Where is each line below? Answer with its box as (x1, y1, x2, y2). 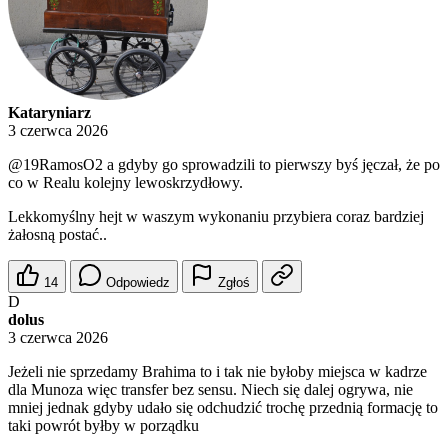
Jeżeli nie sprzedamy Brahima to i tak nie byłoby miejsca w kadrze (8, 363, 427, 381)
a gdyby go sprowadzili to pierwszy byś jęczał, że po (103, 156, 440, 174)
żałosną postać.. (8, 226, 107, 244)
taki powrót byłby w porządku (8, 417, 199, 435)
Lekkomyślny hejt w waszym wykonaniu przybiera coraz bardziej (8, 208, 424, 226)
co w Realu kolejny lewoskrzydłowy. (8, 174, 243, 192)
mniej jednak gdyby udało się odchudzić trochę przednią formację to (8, 399, 438, 417)
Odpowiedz (106, 275, 170, 291)
